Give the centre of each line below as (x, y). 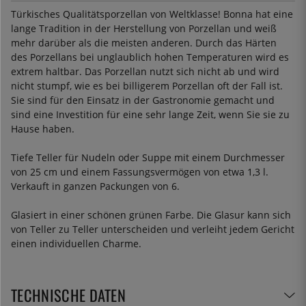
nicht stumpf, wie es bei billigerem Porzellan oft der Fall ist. (147, 85)
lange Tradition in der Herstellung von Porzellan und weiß (144, 28)
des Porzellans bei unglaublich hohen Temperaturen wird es (150, 57)
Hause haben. (43, 128)
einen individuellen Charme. (76, 243)
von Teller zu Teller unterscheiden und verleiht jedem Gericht (153, 229)
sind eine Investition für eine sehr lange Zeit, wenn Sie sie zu (150, 114)
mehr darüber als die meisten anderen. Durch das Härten (144, 42)
